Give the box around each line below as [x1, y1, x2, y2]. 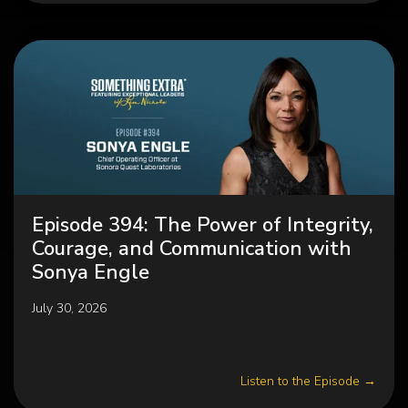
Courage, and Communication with [32, 235, 352, 262]
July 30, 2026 [32, 300, 107, 317]
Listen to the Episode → [240, 372, 376, 390]
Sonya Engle [32, 259, 149, 286]
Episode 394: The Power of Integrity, [32, 211, 373, 239]
